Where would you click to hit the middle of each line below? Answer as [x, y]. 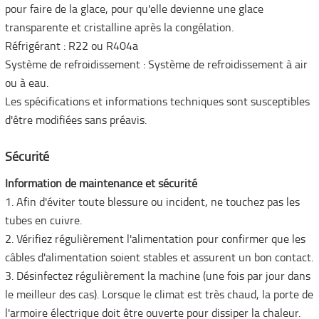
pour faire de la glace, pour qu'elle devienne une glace [134, 10]
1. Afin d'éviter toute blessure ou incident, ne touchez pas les [152, 203]
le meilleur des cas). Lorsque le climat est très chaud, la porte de [159, 296]
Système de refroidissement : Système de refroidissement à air [156, 66]
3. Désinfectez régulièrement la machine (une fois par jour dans [157, 277]
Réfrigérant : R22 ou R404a [71, 47]
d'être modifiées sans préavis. [75, 121]
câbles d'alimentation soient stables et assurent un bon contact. [159, 259]
